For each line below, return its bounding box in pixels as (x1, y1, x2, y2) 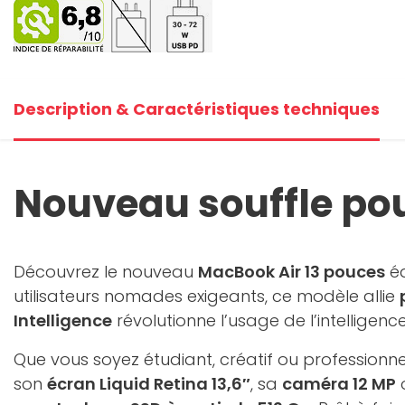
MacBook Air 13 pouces (198, 260, 385, 283)
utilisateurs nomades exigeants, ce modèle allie (14, 285, 400, 307)
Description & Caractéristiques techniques (14, 98, 380, 120)
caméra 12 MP (282, 372, 396, 395)
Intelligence (14, 309, 112, 332)
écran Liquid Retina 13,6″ (47, 372, 250, 395)
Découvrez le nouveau (14, 260, 198, 283)
